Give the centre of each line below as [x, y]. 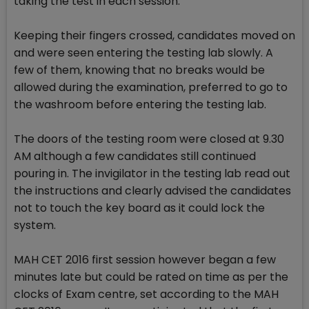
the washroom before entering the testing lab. [140, 105]
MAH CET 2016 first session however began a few [145, 260]
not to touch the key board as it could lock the [139, 208]
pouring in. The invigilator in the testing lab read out [152, 174]
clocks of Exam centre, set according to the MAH [146, 295]
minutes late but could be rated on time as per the [151, 277]
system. [35, 226]
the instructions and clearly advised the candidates [152, 191]
